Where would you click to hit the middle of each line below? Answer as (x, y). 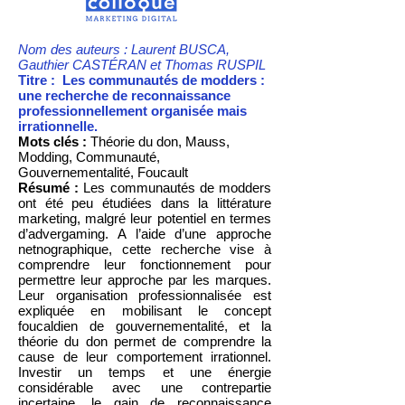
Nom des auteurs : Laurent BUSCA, (124, 49)
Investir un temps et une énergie (145, 372)
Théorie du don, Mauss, (158, 141)
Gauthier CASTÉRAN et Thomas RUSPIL (142, 65)
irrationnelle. (60, 126)
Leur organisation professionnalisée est (145, 295)
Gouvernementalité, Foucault (110, 172)
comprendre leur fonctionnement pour (145, 264)
